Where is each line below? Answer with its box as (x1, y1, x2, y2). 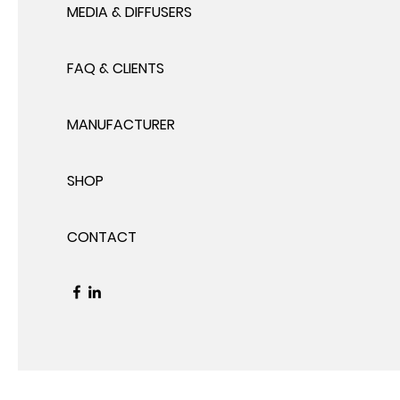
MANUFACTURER (67, 114, 175, 136)
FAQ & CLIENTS (67, 58, 164, 79)
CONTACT (67, 227, 137, 248)
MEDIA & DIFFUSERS (67, 2, 192, 23)
